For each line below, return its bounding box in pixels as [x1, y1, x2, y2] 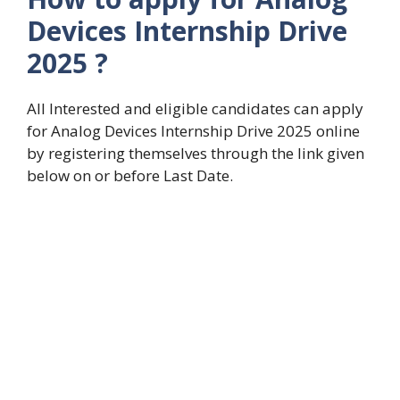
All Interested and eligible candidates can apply [27, 98, 363, 120]
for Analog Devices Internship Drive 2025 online [27, 121, 360, 142]
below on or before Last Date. [27, 165, 233, 187]
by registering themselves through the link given [27, 143, 364, 164]
